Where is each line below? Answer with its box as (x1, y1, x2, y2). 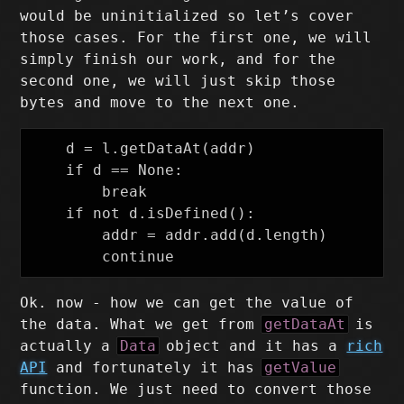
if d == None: (30, 161, 184, 179)
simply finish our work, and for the (20, 50, 336, 69)
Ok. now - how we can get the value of (20, 294, 354, 312)
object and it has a (157, 337, 347, 355)
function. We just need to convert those (20, 381, 372, 399)
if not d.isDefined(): (30, 205, 256, 223)
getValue (264, 359, 337, 377)
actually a (20, 337, 120, 355)
